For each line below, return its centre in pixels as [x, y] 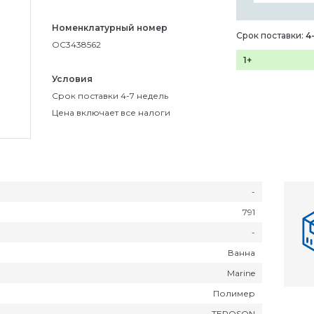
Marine [241, 273]
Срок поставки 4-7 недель [110, 95]
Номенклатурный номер [109, 27]
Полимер [234, 293]
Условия [72, 78]
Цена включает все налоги [111, 112]
